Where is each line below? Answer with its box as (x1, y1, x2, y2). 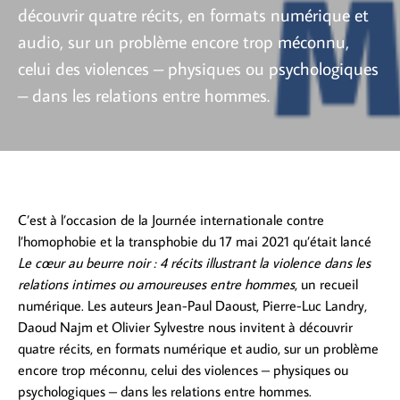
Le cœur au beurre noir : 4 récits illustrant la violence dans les (18, 253, 371, 271)
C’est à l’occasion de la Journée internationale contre (18, 210, 324, 229)
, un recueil (295, 274, 358, 293)
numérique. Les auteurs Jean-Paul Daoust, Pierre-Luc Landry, (18, 296, 367, 314)
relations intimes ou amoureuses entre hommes (18, 274, 295, 293)
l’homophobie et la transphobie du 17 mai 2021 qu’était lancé (18, 231, 371, 250)
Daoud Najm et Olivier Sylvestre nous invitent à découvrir (18, 317, 353, 336)
